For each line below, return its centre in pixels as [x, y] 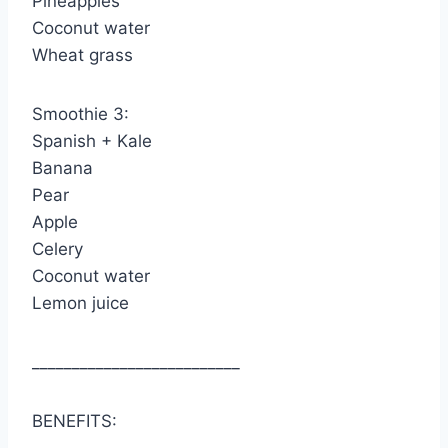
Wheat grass [82, 55]
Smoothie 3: [80, 114]
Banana [62, 168]
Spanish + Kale [92, 141]
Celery [57, 249]
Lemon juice [80, 303]
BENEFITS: [74, 421]
